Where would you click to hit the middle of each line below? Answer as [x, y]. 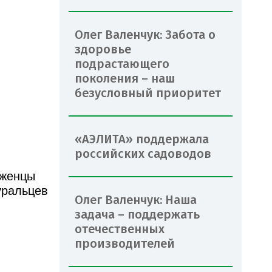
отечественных [120, 229]
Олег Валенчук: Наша [136, 199]
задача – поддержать [137, 214]
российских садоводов [143, 153]
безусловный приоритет [148, 93]
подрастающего [122, 63]
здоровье [103, 49]
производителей [125, 243]
